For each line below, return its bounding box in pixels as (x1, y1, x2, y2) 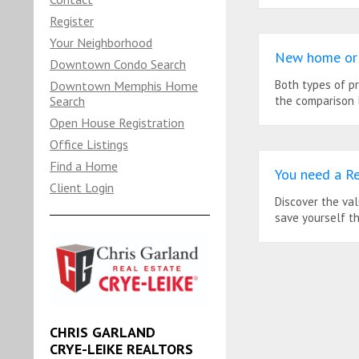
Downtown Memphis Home (50, 78, 198, 94)
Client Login (50, 179, 114, 196)
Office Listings (50, 136, 128, 152)
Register (50, 13, 94, 29)
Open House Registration (50, 115, 184, 131)
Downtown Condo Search (50, 56, 186, 72)
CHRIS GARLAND (50, 323, 155, 342)
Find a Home (50, 158, 118, 174)
